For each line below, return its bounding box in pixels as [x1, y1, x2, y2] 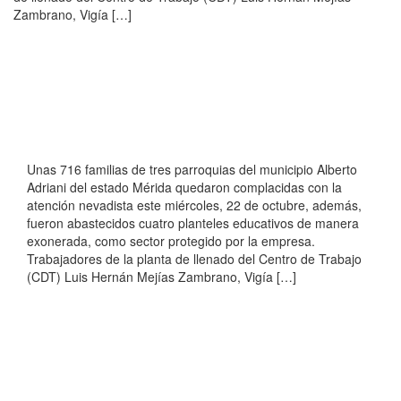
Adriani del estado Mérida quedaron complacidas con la [27, 178, 342, 197]
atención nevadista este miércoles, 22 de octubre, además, [27, 196, 362, 215]
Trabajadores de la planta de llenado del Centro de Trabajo [27, 250, 362, 269]
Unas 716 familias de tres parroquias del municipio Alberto [27, 160, 357, 179]
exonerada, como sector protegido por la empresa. [27, 232, 315, 251]
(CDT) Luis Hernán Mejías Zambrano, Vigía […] [27, 268, 296, 286]
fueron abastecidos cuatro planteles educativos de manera [27, 214, 359, 233]
